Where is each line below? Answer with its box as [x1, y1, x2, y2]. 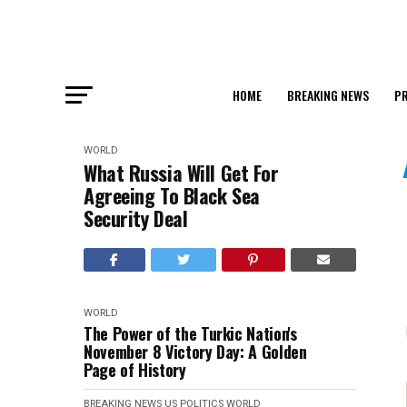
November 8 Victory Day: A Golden [84, 340, 307, 363]
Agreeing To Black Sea [84, 181, 260, 210]
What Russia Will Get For [84, 158, 279, 187]
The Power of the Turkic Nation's [84, 322, 297, 345]
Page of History [84, 358, 186, 382]
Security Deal [84, 203, 188, 233]
